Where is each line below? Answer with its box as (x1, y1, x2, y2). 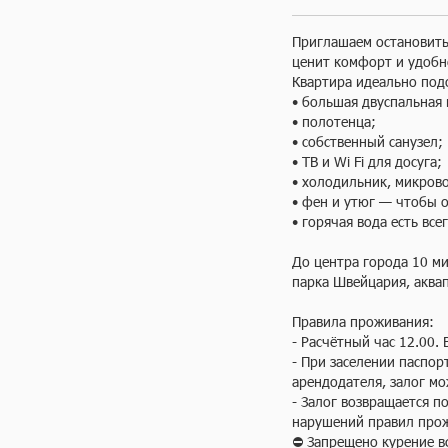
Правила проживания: (292, 312, 434, 331)
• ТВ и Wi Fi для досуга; (292, 152, 442, 171)
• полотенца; (292, 112, 376, 131)
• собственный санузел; (292, 132, 443, 151)
